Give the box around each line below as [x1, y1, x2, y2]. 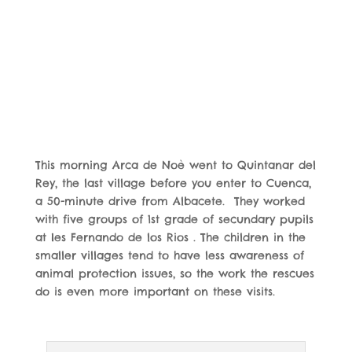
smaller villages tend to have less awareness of [35, 248, 304, 263]
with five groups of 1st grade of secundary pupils [35, 212, 313, 227]
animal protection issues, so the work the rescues [35, 266, 314, 281]
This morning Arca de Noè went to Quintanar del [35, 158, 316, 173]
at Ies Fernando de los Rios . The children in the [35, 230, 306, 245]
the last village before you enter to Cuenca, [57, 176, 311, 191]
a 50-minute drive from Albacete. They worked [35, 194, 305, 209]
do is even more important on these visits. [35, 284, 275, 299]
